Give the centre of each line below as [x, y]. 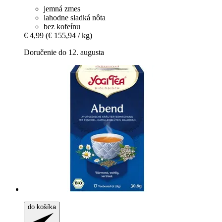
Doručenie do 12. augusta [64, 52]
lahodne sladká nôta [75, 17]
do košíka [42, 207]
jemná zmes [62, 8]
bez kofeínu [62, 26]
